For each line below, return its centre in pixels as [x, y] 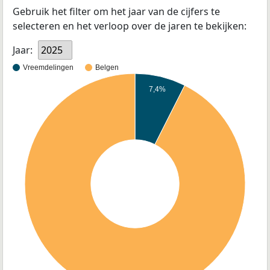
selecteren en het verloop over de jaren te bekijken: [130, 26]
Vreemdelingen [48, 68]
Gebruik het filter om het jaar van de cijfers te [116, 12]
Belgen [107, 68]
